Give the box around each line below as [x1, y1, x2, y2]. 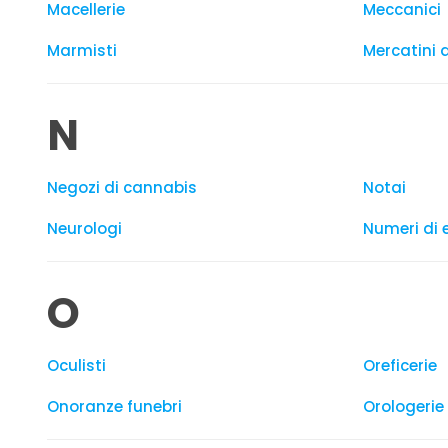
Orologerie [363, 396, 444, 417]
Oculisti [47, 355, 106, 376]
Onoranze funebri [47, 396, 182, 417]
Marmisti [47, 40, 117, 61]
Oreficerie [363, 355, 437, 376]
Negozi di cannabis [47, 177, 197, 198]
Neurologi [47, 218, 122, 239]
